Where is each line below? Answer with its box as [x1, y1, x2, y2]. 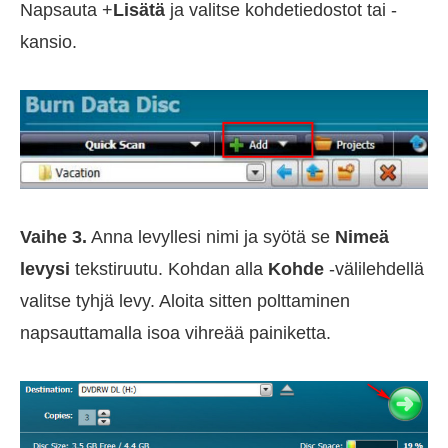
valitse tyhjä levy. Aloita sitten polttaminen [20, 291, 350, 312]
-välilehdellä [324, 259, 424, 280]
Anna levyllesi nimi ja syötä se [87, 227, 335, 248]
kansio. [20, 31, 77, 52]
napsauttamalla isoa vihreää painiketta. [20, 323, 331, 344]
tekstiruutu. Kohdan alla [70, 259, 268, 280]
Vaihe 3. [20, 227, 87, 248]
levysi [20, 259, 70, 280]
